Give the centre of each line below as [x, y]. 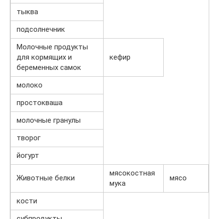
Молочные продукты [52, 47]
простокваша [40, 103]
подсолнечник [41, 30]
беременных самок [49, 68]
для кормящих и [44, 57]
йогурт [28, 156]
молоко [30, 85]
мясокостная [132, 173]
